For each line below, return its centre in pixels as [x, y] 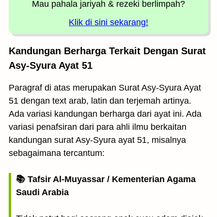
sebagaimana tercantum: [57, 153]
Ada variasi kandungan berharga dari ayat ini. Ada [105, 114]
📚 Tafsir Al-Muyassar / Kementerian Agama [106, 179]
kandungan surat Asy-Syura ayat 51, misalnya [97, 140]
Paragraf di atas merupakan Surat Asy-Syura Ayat [105, 88]
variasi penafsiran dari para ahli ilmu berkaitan [98, 127]
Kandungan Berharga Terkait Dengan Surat [107, 51]
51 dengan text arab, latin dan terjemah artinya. [100, 101]
